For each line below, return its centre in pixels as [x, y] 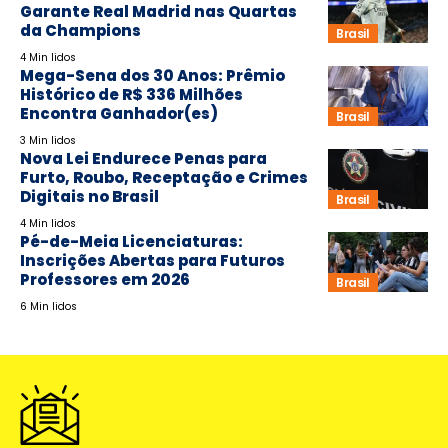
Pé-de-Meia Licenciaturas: [131, 242]
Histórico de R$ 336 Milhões [131, 95]
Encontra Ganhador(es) [119, 114]
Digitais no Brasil [89, 197]
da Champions [80, 31]
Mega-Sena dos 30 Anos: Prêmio [152, 76]
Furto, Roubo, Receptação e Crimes [164, 178]
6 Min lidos [48, 307]
